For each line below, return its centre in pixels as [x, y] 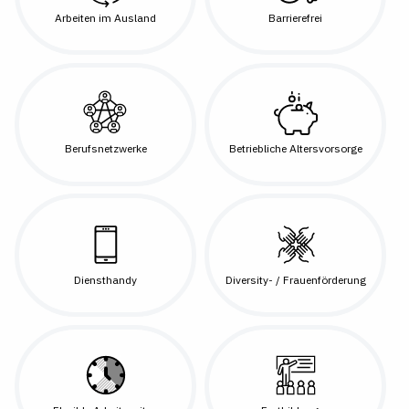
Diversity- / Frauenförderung [295, 279]
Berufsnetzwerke [105, 149]
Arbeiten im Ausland [106, 17]
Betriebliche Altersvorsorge [295, 149]
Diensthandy [106, 279]
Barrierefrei [295, 17]
